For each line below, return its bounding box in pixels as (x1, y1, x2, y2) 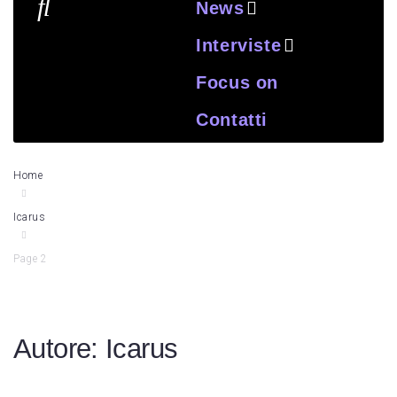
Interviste (196, 35, 282, 55)
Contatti (196, 110, 268, 129)
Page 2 (13, 253, 48, 265)
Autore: (13, 333, 106, 364)
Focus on (196, 73, 278, 92)
